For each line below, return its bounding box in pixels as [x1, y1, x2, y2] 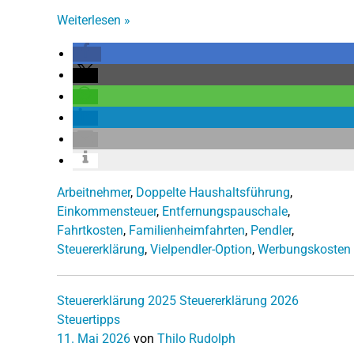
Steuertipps [57, 311, 120, 327]
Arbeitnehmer [57, 184, 130, 200]
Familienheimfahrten [129, 222, 245, 238]
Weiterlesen [57, 12, 124, 28]
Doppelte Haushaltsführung [136, 184, 290, 200]
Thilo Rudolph [157, 330, 235, 346]
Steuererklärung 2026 [179, 292, 299, 308]
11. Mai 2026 [57, 330, 130, 346]
